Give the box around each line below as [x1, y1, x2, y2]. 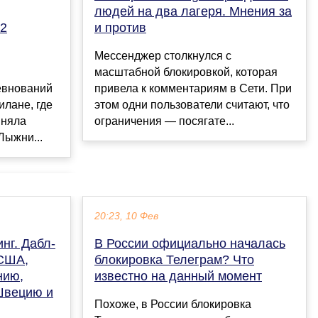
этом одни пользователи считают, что [94, 99, 290, 111]
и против [94, 21, 146, 35]
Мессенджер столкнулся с [94, 50, 231, 62]
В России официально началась [94, 236, 285, 251]
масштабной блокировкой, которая [94, 66, 278, 79]
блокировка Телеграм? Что [94, 253, 254, 268]
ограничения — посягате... [94, 115, 234, 128]
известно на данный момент [94, 269, 262, 284]
